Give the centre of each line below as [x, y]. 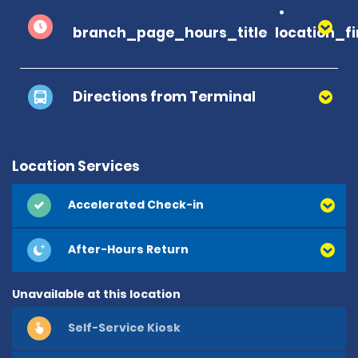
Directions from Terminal [164, 96]
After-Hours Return [128, 250]
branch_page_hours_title [170, 32]
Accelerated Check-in [136, 205]
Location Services [76, 166]
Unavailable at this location [96, 294]
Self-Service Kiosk [124, 328]
